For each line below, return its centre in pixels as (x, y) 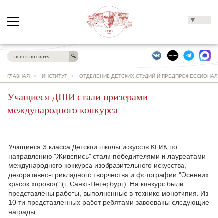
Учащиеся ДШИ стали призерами (78, 97)
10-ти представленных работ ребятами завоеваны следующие (109, 202)
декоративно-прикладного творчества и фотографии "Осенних (109, 175)
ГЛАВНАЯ (18, 76)
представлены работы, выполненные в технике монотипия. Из (108, 193)
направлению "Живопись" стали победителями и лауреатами (107, 156)
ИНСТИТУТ (54, 76)
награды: (23, 212)
